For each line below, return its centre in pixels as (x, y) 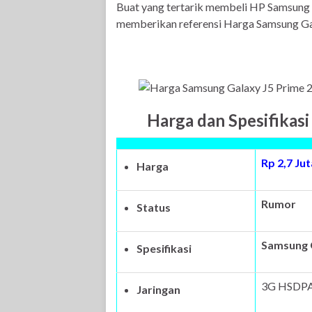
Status (154, 207)
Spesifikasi (164, 248)
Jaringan (158, 289)
